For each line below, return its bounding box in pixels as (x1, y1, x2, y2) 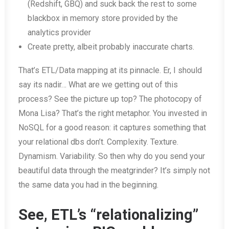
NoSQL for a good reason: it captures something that (18, 123, 206, 132)
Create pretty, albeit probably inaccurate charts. (28, 42, 194, 52)
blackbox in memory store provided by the (28, 13, 178, 23)
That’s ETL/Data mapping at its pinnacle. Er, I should (18, 65, 202, 75)
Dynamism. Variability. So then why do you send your (18, 151, 205, 161)
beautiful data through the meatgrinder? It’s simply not (18, 166, 210, 175)
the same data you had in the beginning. (18, 180, 158, 190)
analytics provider (28, 28, 91, 37)
